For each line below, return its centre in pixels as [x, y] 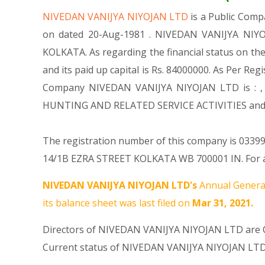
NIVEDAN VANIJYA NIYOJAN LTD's [120, 185]
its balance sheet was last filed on [117, 203]
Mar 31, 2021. [223, 203]
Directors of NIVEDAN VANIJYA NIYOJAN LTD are [153, 230]
